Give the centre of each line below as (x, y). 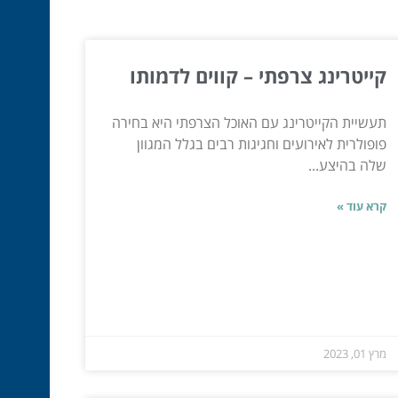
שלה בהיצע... (347, 166)
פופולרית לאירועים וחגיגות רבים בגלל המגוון (261, 144)
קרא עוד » (361, 207)
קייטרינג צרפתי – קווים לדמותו (258, 76)
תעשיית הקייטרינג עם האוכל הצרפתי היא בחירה (249, 123)
